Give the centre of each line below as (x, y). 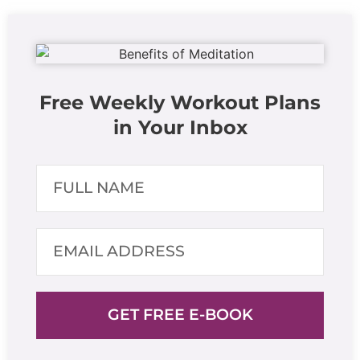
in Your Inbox (180, 127)
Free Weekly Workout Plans (180, 102)
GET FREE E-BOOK (180, 315)
